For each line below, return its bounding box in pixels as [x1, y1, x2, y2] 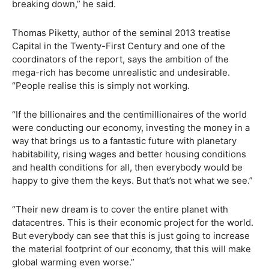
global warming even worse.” [12, 256, 134, 268]
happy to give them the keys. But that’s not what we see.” [12, 175, 253, 186]
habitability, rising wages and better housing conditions [12, 148, 246, 160]
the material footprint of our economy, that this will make [12, 243, 251, 255]
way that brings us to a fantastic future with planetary [12, 135, 237, 147]
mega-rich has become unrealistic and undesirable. [12, 67, 230, 78]
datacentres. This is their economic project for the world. [12, 217, 253, 228]
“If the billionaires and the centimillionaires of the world [12, 109, 247, 120]
